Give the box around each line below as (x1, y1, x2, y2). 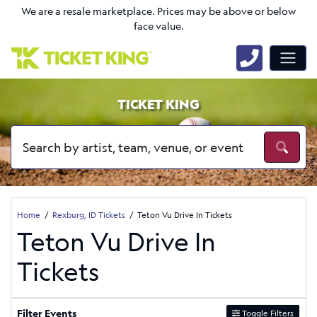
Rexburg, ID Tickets (52, 209, 125, 220)
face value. (133, 19, 184, 33)
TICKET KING (117, 96, 200, 113)
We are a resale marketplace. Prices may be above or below (21, 4, 296, 18)
